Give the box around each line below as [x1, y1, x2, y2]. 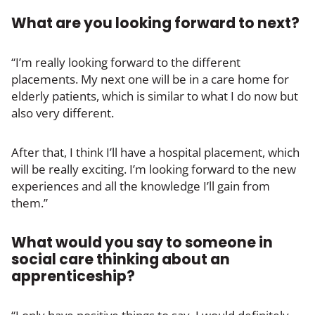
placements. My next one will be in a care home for [11, 70, 289, 87]
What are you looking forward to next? [11, 12, 300, 33]
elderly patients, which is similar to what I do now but [11, 87, 298, 104]
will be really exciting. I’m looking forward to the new [11, 160, 296, 177]
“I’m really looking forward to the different [11, 53, 240, 70]
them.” [11, 194, 48, 211]
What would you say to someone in [11, 231, 273, 252]
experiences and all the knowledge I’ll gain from [11, 177, 270, 194]
